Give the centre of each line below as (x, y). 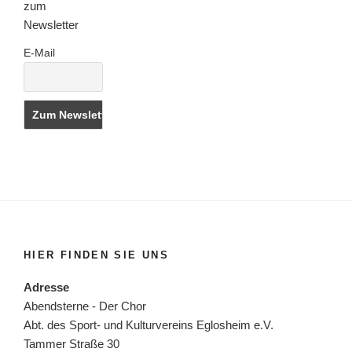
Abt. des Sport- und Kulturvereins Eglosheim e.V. (148, 324)
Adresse (46, 287)
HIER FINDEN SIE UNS (96, 255)
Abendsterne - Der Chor (85, 306)
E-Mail (39, 53)
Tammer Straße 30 (71, 343)
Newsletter (51, 25)
